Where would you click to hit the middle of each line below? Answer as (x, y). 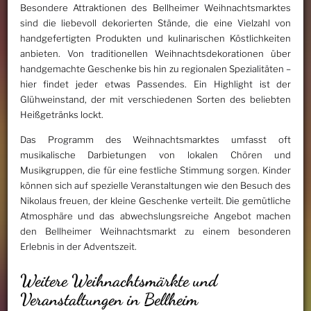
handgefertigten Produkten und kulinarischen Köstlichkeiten (155, 39)
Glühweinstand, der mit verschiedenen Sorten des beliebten (155, 100)
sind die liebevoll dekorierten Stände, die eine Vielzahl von (155, 23)
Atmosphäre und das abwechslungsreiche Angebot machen (155, 216)
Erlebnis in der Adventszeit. (78, 247)
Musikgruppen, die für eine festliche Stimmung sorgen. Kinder (155, 170)
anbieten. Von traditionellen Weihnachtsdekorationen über (155, 54)
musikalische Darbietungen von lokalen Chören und (155, 155)
